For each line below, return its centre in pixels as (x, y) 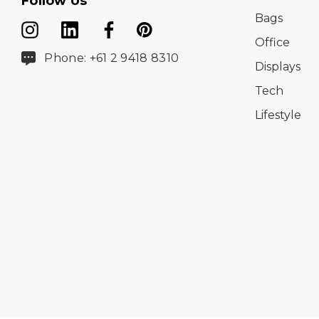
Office (273, 42)
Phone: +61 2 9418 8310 (112, 58)
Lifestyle (278, 115)
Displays (278, 66)
